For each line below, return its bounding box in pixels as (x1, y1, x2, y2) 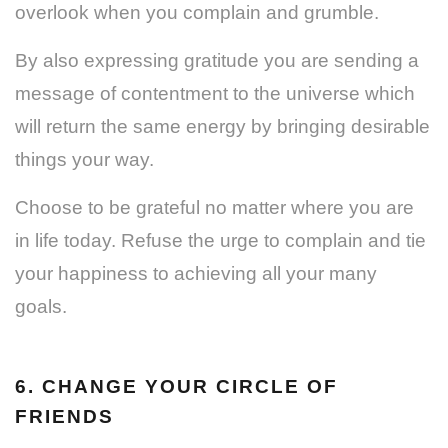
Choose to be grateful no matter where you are (15, 196, 414, 218)
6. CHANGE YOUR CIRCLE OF (15, 375, 338, 397)
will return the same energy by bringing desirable (15, 115, 430, 137)
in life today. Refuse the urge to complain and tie (15, 229, 426, 251)
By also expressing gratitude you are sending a (15, 49, 419, 71)
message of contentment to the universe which (15, 82, 415, 104)
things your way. (15, 148, 154, 170)
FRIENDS (15, 405, 114, 427)
